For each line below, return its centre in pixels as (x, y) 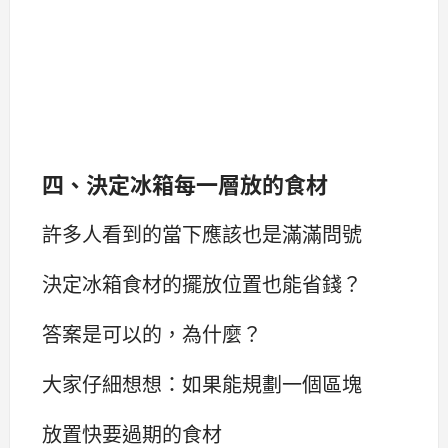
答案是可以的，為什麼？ (152, 333)
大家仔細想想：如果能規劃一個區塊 (202, 383)
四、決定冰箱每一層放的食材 (185, 183)
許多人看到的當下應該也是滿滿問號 (202, 233)
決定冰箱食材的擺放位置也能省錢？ (202, 283)
